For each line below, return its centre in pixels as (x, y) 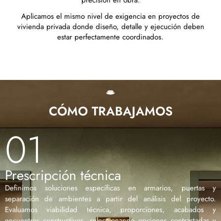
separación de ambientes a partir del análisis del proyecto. (110, 199)
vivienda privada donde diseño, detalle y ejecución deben (110, 27)
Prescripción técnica (63, 176)
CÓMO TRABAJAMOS (110, 111)
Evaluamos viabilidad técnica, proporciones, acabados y (110, 210)
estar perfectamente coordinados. (110, 37)
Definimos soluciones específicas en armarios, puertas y (110, 188)
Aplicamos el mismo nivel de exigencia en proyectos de (110, 17)
